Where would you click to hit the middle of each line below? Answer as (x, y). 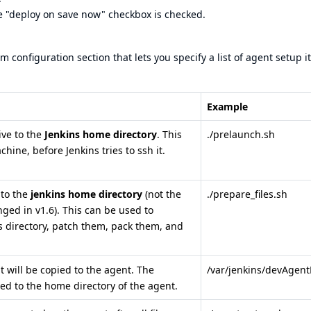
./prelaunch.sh (241, 134)
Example (227, 107)
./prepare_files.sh (247, 194)
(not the (162, 194)
